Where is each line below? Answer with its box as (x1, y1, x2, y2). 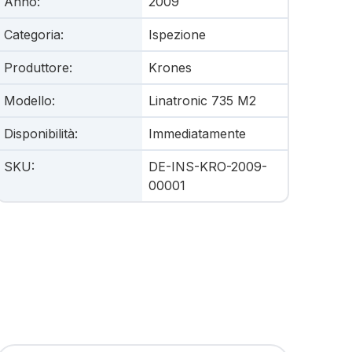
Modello (3, 93, 52, 108)
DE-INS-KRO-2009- (148, 159, 268, 174)
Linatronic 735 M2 (148, 93, 257, 108)
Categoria (3, 27, 60, 42)
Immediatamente (148, 126, 247, 141)
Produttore (3, 60, 69, 75)
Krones (148, 60, 192, 75)
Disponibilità (3, 126, 75, 141)
